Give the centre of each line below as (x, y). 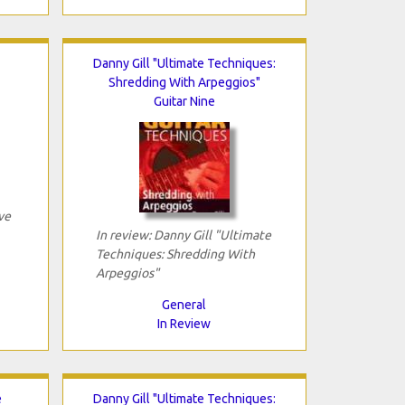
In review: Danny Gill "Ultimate (183, 235)
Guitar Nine (184, 101)
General (184, 304)
